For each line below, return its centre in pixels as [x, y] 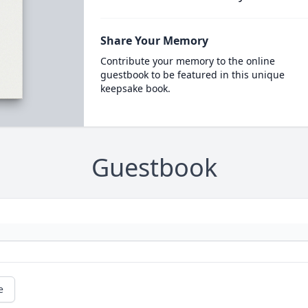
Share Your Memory [154, 41]
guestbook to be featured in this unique [192, 75]
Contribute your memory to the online [187, 61]
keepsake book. [135, 88]
